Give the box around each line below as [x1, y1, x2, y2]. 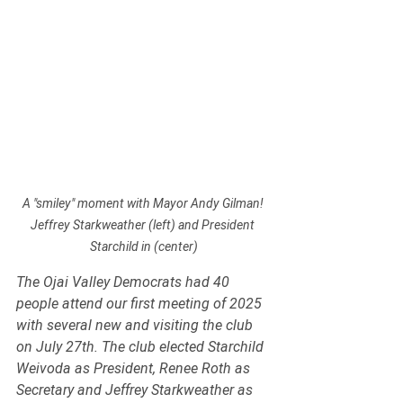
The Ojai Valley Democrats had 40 [16, 273, 233, 291]
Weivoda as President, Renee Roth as [16, 360, 254, 377]
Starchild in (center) [90, 239, 198, 254]
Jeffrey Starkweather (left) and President [31, 218, 257, 232]
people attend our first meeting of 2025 [16, 295, 265, 312]
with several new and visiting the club [16, 317, 256, 334]
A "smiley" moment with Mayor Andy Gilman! [22, 196, 266, 210]
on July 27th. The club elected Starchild [16, 338, 267, 355]
